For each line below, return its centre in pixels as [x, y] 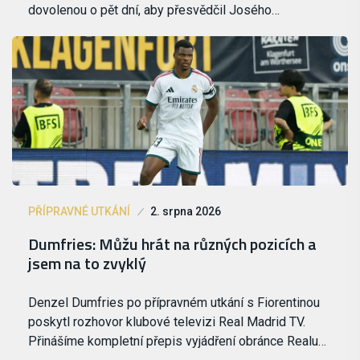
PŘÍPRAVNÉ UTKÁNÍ [79, 212]
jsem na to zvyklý [87, 264]
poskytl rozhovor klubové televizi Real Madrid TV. [167, 322]
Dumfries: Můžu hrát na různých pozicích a [172, 244]
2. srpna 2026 [186, 212]
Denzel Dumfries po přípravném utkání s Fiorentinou [174, 303]
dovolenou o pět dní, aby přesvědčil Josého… [154, 10]
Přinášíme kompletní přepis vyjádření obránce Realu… [177, 342]
